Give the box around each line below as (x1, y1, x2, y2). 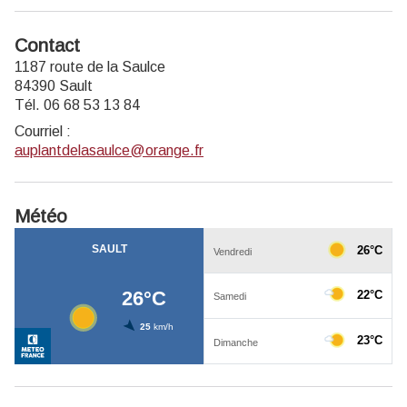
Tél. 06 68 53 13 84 (15, 97, 140, 114)
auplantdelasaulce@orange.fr (15, 143, 203, 159)
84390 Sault (15, 78, 93, 94)
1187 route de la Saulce (15, 59, 165, 75)
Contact (15, 35, 80, 56)
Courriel (15, 124, 63, 140)
